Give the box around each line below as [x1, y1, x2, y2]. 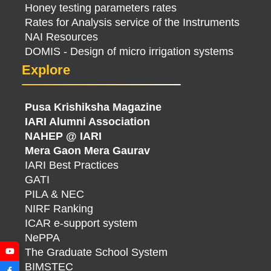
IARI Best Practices [25, 159, 119, 171]
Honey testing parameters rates [25, 2, 177, 14]
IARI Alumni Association [25, 116, 150, 128]
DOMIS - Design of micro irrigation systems [25, 45, 233, 57]
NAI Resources [25, 31, 98, 43]
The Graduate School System [25, 246, 168, 258]
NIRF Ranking [25, 203, 93, 215]
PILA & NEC [25, 188, 84, 200]
